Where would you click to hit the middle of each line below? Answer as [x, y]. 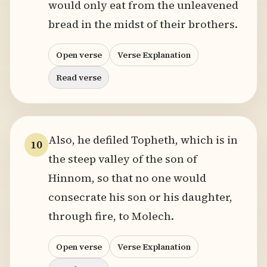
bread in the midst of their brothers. [143, 24]
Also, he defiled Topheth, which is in [143, 140]
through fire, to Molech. [111, 216]
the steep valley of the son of [123, 159]
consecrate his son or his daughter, [140, 197]
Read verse [79, 77]
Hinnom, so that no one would [127, 178]
